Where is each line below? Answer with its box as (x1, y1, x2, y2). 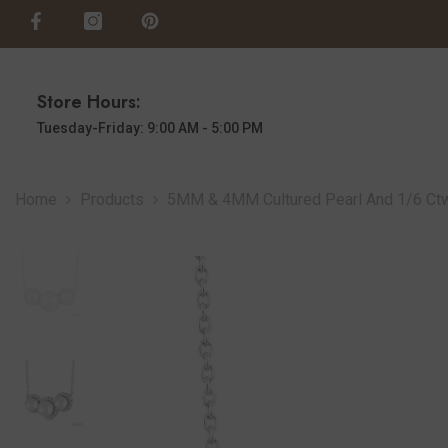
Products (80, 189, 144, 209)
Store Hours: (37, 88, 141, 115)
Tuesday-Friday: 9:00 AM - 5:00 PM (37, 119, 263, 136)
